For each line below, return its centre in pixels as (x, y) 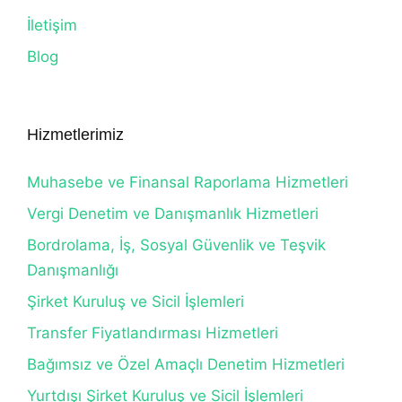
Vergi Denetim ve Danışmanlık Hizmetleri (173, 214)
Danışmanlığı (73, 270)
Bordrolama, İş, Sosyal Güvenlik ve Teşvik (176, 245)
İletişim (52, 25)
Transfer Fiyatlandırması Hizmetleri (153, 333)
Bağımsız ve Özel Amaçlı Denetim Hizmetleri (186, 364)
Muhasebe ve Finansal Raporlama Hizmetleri (188, 182)
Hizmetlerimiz (75, 135)
